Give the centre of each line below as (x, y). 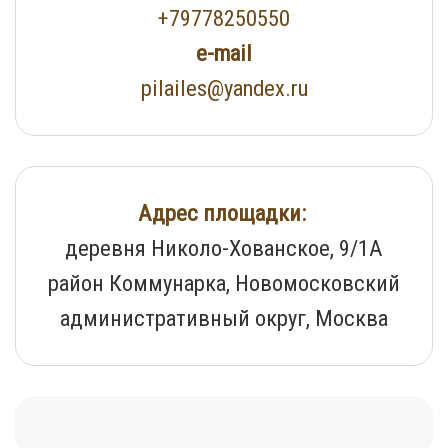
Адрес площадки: (224, 213)
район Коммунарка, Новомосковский (224, 283)
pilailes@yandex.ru (224, 88)
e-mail (224, 53)
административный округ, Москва (224, 318)
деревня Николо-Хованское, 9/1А (224, 248)
